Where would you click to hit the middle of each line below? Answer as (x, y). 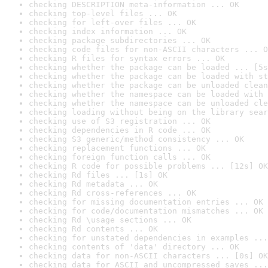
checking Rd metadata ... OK (93, 184)
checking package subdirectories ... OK (120, 40)
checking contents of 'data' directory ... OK (134, 247)
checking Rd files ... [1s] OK (98, 175)
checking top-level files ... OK (103, 13)
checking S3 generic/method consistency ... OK (136, 139)
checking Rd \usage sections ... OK (110, 220)
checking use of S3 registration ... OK (120, 121)
